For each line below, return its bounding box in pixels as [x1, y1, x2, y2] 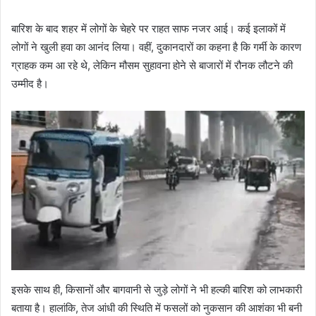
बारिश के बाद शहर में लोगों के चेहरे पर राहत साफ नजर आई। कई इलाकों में [11, 22, 286, 36]
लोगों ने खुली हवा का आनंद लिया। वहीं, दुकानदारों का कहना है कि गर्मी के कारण [11, 40, 301, 54]
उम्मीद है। [11, 77, 49, 91]
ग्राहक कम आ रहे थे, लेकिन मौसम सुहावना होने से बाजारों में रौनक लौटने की [11, 59, 293, 73]
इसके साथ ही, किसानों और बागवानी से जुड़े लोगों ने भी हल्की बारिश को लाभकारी [11, 283, 302, 297]
